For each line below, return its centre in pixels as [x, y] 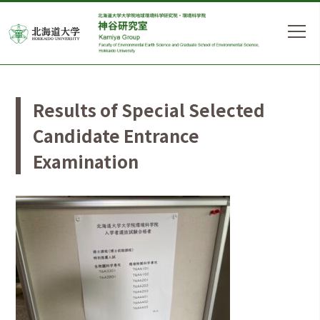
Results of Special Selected [149, 110]
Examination [86, 161]
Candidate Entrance [116, 136]
